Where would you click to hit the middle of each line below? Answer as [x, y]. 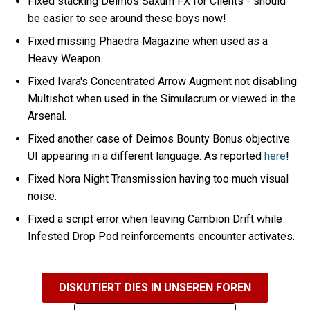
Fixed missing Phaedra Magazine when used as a [148, 41]
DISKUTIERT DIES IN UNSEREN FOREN [155, 288]
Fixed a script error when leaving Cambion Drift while [155, 219]
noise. [43, 196]
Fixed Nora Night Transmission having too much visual [158, 179]
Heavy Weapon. [65, 58]
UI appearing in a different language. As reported [146, 156]
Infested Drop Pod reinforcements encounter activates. [162, 236]
